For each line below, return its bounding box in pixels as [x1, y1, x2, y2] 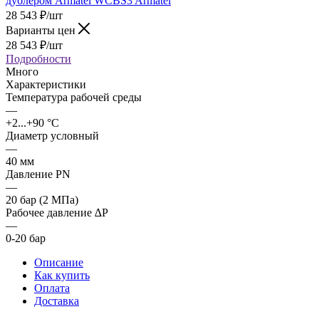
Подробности [6, 52, 71, 65]
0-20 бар [6, 231, 46, 244]
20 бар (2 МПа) [6, 193, 78, 206]
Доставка [34, 294, 79, 307]
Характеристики [6, 78, 86, 90]
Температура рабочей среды [6, 90, 142, 103]
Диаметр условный [6, 129, 99, 142]
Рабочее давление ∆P [6, 206, 108, 219]
